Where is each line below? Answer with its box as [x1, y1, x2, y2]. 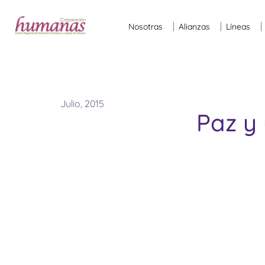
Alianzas [179, 21, 211, 32]
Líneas [226, 21, 251, 32]
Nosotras [128, 21, 163, 32]
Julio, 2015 [60, 98, 104, 110]
